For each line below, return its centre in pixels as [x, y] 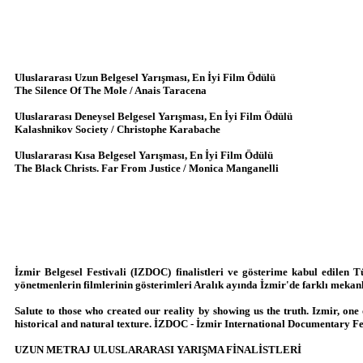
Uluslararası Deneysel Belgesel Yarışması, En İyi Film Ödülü [154, 117]
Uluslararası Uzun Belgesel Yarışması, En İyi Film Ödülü [145, 78]
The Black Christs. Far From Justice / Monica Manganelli [147, 169]
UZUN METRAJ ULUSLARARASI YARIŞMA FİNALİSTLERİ [158, 350]
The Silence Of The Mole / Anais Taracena [111, 91]
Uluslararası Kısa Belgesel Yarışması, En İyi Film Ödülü [144, 156]
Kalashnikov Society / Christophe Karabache [117, 130]
